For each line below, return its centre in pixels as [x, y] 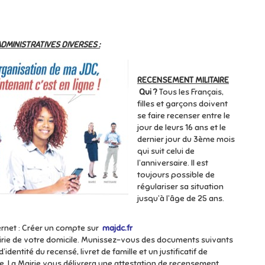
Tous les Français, [190, 92]
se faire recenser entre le [184, 116]
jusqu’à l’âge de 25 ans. [181, 198]
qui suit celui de [166, 151]
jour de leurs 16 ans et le [182, 127]
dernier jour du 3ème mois [186, 139]
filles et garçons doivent [182, 104]
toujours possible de [176, 175]
